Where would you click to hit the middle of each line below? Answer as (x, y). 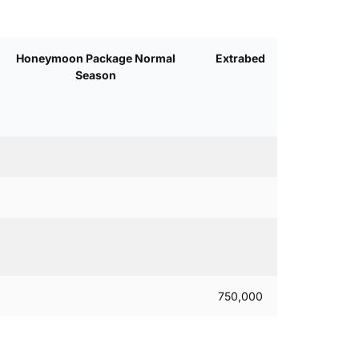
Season (96, 75)
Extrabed (240, 58)
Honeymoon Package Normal (96, 58)
